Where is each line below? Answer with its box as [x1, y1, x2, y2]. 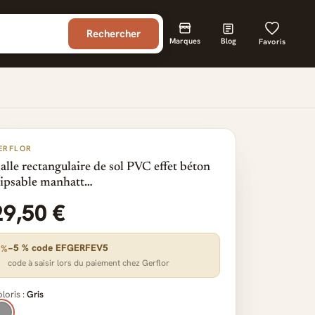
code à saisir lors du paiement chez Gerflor [8, 257, 169, 269]
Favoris [258, 36, 286, 46]
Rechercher [86, 27, 141, 41]
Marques [169, 35, 201, 46]
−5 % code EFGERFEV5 [8, 241, 108, 254]
